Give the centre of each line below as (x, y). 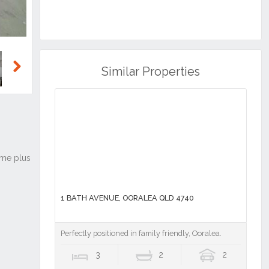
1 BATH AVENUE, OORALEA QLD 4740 (127, 198)
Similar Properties (150, 72)
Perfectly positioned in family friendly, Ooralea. (141, 234)
